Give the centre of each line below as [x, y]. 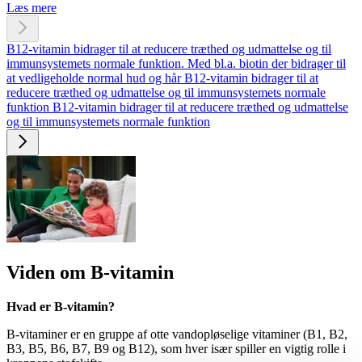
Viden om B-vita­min [90, 272]
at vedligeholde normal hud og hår [94, 78]
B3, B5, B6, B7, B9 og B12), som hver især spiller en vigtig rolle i [176, 348]
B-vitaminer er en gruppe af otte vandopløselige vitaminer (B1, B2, [177, 334]
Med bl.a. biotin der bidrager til [267, 63]
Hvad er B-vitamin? [61, 306]
